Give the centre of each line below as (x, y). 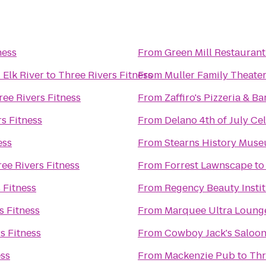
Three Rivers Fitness (105, 75)
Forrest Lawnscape (208, 165)
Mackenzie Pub (200, 256)
